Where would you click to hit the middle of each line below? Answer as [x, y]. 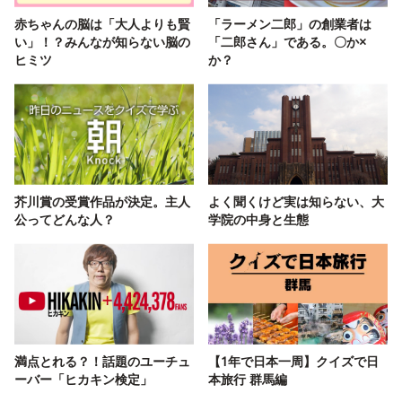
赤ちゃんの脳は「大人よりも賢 [102, 24]
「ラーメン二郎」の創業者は [290, 24]
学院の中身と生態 [258, 220]
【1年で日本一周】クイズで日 [293, 362]
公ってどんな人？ [65, 220]
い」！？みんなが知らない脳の [102, 42]
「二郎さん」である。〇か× [287, 42]
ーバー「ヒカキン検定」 [83, 380]
